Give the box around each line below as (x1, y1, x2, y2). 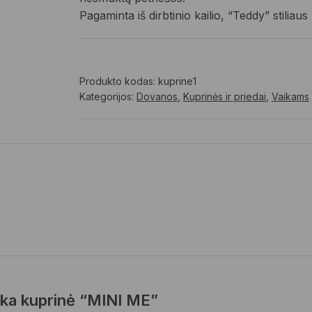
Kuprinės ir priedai (182, 91, 266, 102)
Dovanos (136, 91, 178, 102)
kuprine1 (157, 75, 196, 87)
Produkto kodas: (79, 75, 158, 87)
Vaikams (271, 91, 309, 102)
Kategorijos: (79, 91, 136, 102)
